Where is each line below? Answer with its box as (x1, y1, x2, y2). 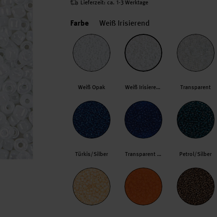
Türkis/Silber (75, 150, 108, 158)
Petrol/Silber (179, 150, 212, 158)
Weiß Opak (77, 83, 105, 91)
